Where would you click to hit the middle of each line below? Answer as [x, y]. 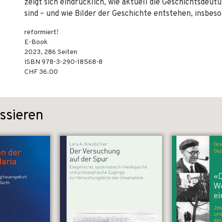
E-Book [36, 42]
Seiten [67, 52]
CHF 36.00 [41, 72]
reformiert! [41, 32]
